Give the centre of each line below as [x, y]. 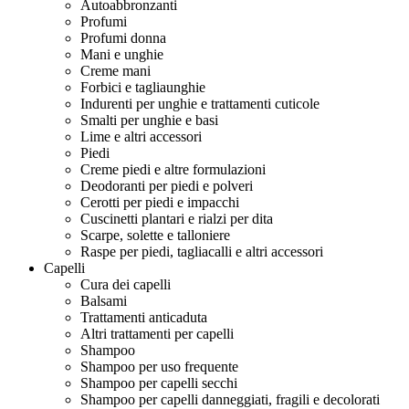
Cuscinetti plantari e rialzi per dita [177, 219]
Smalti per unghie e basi [149, 120]
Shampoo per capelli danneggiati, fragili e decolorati [230, 399]
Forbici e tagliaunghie [143, 87]
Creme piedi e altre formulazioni [173, 169]
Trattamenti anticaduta [144, 317]
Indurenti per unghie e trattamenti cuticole [200, 104]
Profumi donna [123, 38]
